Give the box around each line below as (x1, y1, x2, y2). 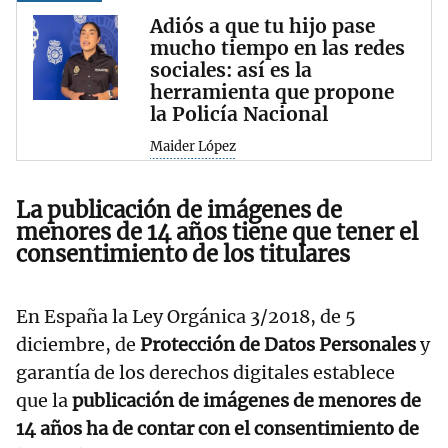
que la (16, 388, 72, 412)
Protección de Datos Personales (136, 332, 416, 356)
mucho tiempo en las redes (150, 36, 405, 61)
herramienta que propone (150, 80, 394, 105)
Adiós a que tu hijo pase (150, 14, 375, 39)
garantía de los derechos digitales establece (16, 360, 395, 384)
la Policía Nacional (150, 102, 328, 127)
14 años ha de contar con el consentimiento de (16, 416, 419, 440)
